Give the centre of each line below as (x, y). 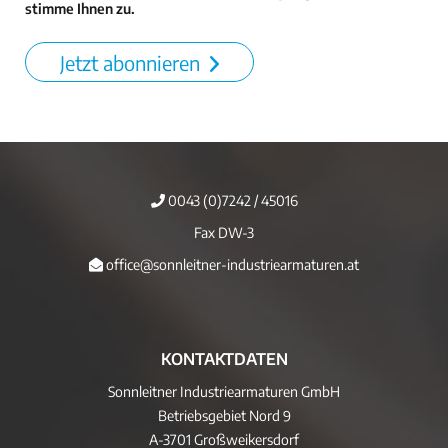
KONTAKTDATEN (224, 359)
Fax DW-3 (224, 232)
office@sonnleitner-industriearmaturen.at (231, 264)
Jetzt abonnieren (130, 62)
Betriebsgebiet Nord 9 (224, 415)
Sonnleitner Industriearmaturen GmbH (224, 391)
